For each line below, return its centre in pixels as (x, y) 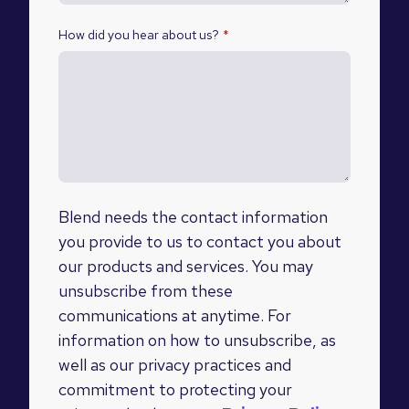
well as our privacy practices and (175, 364)
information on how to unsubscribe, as (197, 340)
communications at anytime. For (175, 315)
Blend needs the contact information (193, 216)
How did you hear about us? (139, 34)
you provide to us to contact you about (200, 241)
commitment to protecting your (175, 389)
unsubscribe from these (146, 290)
